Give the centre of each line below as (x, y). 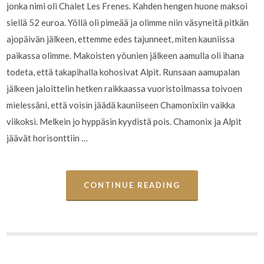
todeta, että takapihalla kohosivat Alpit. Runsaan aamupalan (123, 72)
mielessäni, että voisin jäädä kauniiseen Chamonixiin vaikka (121, 105)
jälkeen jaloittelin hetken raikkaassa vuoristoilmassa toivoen (125, 89)
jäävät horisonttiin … (47, 138)
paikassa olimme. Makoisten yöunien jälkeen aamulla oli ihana (126, 56)
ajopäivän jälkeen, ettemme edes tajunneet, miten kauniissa (121, 39)
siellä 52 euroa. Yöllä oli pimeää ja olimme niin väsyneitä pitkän (128, 23)
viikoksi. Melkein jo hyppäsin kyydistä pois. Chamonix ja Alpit (124, 122)
